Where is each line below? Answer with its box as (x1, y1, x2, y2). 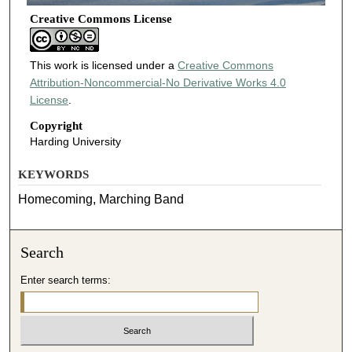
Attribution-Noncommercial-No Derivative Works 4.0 (29, 75, 286, 89)
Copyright (29, 119, 82, 133)
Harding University (29, 135, 121, 148)
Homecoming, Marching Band (18, 192, 185, 206)
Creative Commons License (29, 12, 172, 25)
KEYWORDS (18, 167, 90, 181)
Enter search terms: (20, 273, 112, 286)
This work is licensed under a (29, 58, 178, 71)
